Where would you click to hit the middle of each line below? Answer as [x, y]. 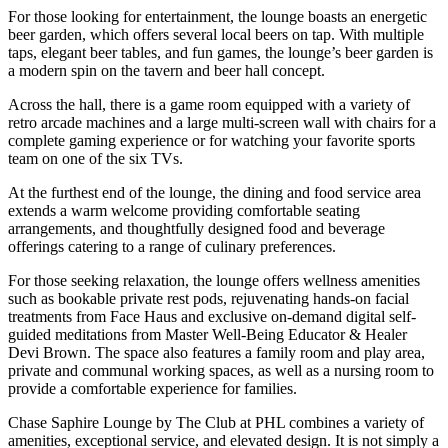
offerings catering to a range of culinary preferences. [172, 246]
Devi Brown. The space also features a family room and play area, [216, 352]
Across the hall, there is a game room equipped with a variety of [209, 104]
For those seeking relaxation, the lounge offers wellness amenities [214, 280]
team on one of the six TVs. [95, 158]
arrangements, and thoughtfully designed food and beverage [196, 228]
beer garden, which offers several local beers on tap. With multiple [216, 34]
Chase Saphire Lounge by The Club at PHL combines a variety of [216, 422]
